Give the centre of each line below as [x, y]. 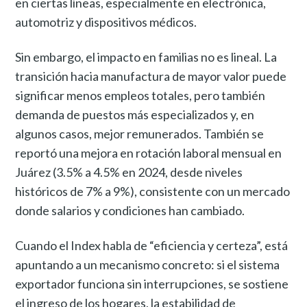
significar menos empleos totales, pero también [140, 95]
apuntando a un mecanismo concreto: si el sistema [148, 264]
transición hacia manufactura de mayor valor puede [151, 76]
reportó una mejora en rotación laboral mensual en [149, 152]
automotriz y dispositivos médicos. [106, 22]
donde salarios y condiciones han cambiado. [130, 210]
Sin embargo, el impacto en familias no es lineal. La [146, 57]
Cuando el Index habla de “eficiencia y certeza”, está [152, 245]
